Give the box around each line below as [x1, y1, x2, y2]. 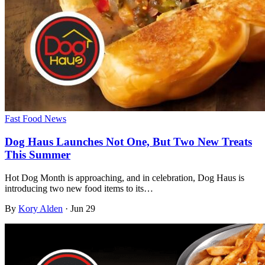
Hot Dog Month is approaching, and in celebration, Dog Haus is [5, 172, 244, 183]
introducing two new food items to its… [5, 183, 153, 193]
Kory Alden [18, 203, 63, 214]
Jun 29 [68, 203, 95, 214]
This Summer [5, 148, 70, 161]
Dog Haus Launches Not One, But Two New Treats [5, 135, 252, 148]
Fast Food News [5, 114, 66, 124]
